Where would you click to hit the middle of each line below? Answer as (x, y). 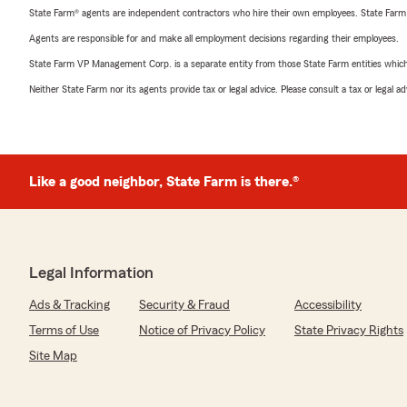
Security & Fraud (184, 305)
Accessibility (328, 305)
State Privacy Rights (349, 331)
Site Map (53, 356)
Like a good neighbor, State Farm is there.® (164, 182)
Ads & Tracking (69, 305)
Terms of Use (64, 331)
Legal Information (91, 273)
